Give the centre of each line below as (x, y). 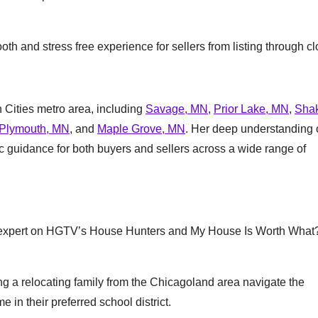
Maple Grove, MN (141, 129)
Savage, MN (177, 109)
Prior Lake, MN (251, 109)
